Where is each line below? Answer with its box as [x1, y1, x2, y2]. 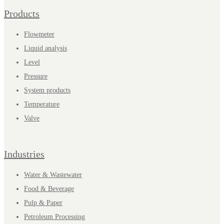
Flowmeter [24, 30, 54, 38]
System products [24, 86, 70, 94]
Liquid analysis [24, 44, 67, 52]
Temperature [24, 100, 59, 108]
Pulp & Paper [24, 199, 62, 207]
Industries [4, 148, 44, 160]
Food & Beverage [24, 185, 74, 193]
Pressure [24, 72, 47, 80]
